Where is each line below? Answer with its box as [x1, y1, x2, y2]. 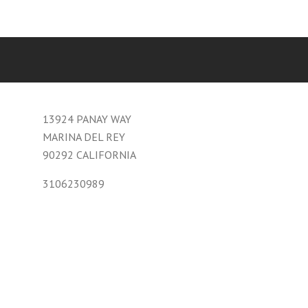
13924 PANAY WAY [42, 112, 131, 126]
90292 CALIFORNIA [42, 148, 136, 162]
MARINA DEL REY [42, 130, 125, 144]
